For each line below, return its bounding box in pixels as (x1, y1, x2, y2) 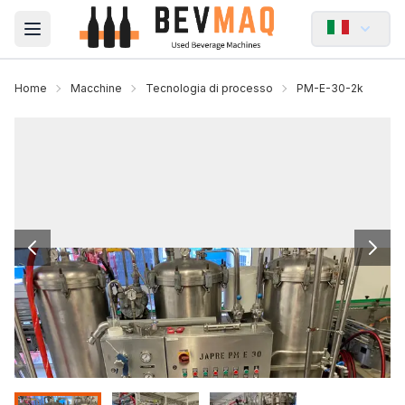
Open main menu (31, 29, 149, 48)
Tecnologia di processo (146, 81, 273, 95)
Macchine (71, 81, 122, 95)
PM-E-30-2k (297, 81, 363, 95)
